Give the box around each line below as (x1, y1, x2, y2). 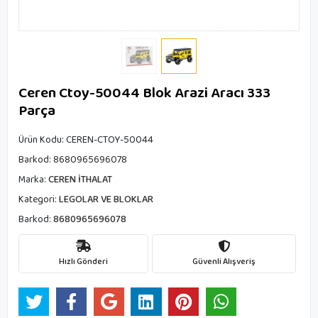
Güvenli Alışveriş (192, 254, 256, 268)
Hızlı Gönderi (59, 254, 108, 268)
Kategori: (18, 192, 59, 207)
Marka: (18, 172, 48, 187)
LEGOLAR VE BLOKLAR (59, 192, 153, 207)
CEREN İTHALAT (48, 172, 112, 187)
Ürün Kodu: (18, 132, 66, 148)
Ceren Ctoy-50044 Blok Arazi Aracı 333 (18, 81, 270, 105)
